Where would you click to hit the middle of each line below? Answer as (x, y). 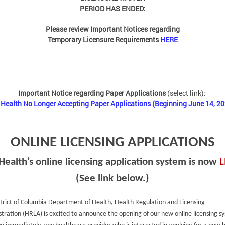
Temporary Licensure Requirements (103, 40)
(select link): (187, 93)
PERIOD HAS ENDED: (113, 9)
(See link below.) (113, 179)
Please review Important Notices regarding (113, 29)
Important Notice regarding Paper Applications (92, 93)
